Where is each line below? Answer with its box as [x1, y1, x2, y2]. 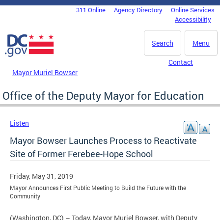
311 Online [76, 5, 106, 14]
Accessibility [175, 15, 211, 24]
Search [152, 38, 173, 48]
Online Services [170, 5, 215, 14]
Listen [10, 118, 29, 128]
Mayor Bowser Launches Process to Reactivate [10, 134, 197, 146]
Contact [168, 57, 193, 67]
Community [10, 192, 40, 200]
